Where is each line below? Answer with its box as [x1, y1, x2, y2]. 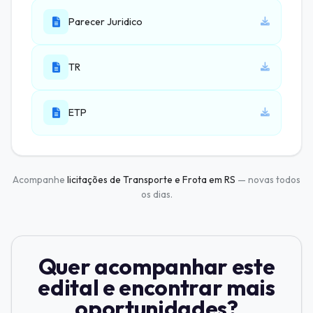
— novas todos [235, 173, 300, 187]
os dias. [140, 188, 173, 201]
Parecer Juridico [68, 15, 143, 29]
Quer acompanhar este [38, 252, 275, 281]
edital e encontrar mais [38, 273, 275, 302]
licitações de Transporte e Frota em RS [67, 173, 235, 187]
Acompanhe [13, 173, 67, 187]
